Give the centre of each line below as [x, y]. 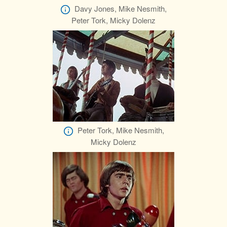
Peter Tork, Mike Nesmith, [121, 130]
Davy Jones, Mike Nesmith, [121, 9]
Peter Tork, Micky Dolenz [113, 20]
